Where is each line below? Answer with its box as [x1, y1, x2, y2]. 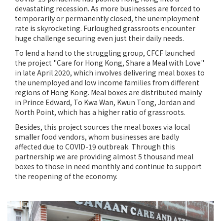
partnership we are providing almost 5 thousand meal [15, 151, 193, 161]
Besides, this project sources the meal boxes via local [15, 121, 190, 132]
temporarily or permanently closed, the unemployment [15, 13, 199, 23]
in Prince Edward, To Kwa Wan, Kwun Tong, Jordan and [15, 97, 195, 107]
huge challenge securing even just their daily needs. [15, 33, 184, 43]
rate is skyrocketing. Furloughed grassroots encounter [15, 23, 195, 33]
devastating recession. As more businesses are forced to [15, 3, 200, 13]
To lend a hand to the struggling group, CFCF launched [15, 47, 195, 58]
